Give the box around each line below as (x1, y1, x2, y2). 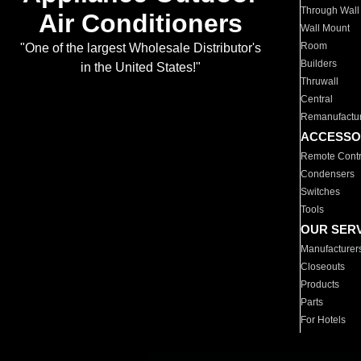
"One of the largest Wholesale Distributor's (19, 41, 261, 56)
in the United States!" (80, 60, 201, 75)
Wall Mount (301, 23, 351, 34)
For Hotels (301, 314, 346, 326)
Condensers (301, 168, 355, 180)
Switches (301, 186, 341, 197)
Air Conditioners (38, 9, 243, 39)
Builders (301, 58, 338, 69)
